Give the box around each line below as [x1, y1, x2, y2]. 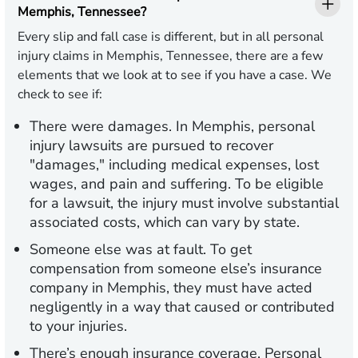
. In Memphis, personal [169, 117, 315, 137]
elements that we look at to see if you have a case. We [18, 66, 332, 85]
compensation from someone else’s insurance [30, 259, 322, 279]
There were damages [30, 117, 169, 137]
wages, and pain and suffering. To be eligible [30, 174, 324, 194]
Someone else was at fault [30, 240, 203, 260]
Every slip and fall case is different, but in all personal [18, 28, 324, 46]
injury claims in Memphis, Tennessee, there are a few [18, 47, 323, 66]
